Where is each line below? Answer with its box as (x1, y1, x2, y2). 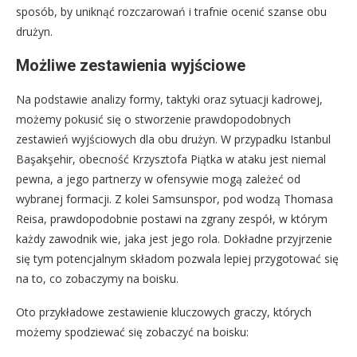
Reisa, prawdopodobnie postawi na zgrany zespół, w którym (16, 210, 328, 226)
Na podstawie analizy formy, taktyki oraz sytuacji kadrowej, (16, 91, 323, 107)
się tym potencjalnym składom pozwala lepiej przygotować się (16, 250, 339, 266)
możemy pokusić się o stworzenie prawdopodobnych (16, 111, 291, 127)
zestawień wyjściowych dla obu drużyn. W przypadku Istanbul (16, 131, 331, 147)
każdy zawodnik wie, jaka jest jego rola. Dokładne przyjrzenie (16, 230, 332, 246)
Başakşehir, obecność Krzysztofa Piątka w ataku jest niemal (16, 151, 326, 167)
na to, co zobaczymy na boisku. (16, 270, 178, 286)
